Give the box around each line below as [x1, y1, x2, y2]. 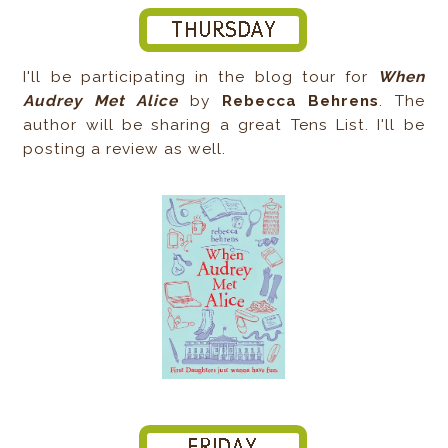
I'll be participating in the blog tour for [23, 67, 378, 86]
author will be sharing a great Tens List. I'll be [23, 115, 425, 134]
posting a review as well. [23, 139, 227, 158]
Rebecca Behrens [221, 91, 380, 110]
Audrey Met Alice [23, 91, 179, 110]
